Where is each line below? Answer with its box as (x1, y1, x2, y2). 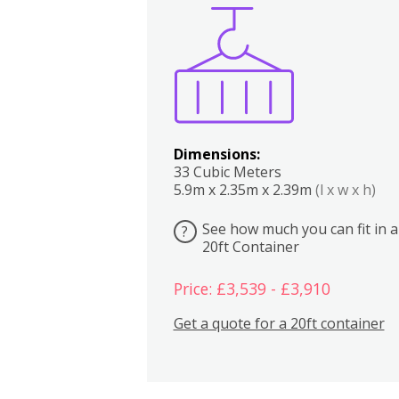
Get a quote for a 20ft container (173, 313, 385, 333)
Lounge (368, 24, 386, 45)
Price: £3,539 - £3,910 (173, 278, 330, 300)
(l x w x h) (314, 179, 376, 199)
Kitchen (297, 24, 315, 45)
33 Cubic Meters (173, 161, 281, 182)
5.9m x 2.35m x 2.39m (173, 179, 315, 199)
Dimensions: (173, 143, 260, 164)
